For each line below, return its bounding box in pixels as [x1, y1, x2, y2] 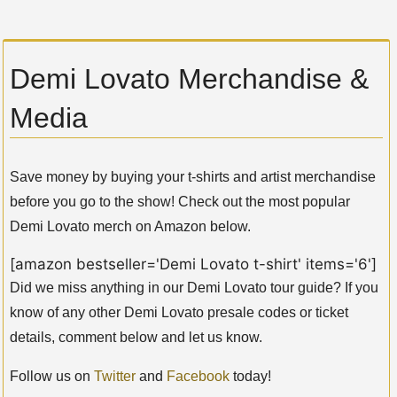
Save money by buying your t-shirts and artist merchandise [10, 169, 376, 185]
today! [230, 369, 271, 385]
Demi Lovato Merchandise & [10, 63, 369, 96]
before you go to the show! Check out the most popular [10, 194, 350, 210]
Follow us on [10, 369, 94, 385]
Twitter [94, 369, 136, 385]
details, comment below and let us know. [10, 330, 262, 346]
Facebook [167, 369, 230, 385]
